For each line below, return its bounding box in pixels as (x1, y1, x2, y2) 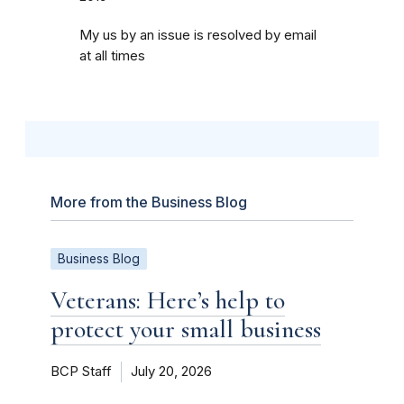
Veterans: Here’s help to (50, 284, 285, 316)
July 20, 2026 (131, 363, 212, 380)
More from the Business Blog (50, 192, 247, 211)
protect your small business (50, 313, 321, 344)
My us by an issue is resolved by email (79, 26, 317, 43)
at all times (79, 47, 145, 64)
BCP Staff (50, 363, 112, 380)
